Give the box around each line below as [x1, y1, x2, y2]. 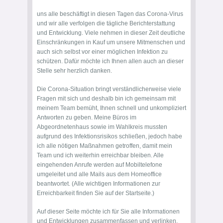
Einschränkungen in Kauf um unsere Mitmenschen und [37, 39, 185, 46]
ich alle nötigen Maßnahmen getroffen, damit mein [37, 142, 172, 149]
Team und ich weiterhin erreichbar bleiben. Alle [37, 152, 164, 159]
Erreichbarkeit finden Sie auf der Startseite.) [37, 190, 154, 197]
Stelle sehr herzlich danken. [37, 67, 112, 74]
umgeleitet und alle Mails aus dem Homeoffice [37, 171, 162, 178]
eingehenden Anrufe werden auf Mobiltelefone [37, 161, 162, 168]
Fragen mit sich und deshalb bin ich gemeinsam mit [37, 95, 176, 102]
